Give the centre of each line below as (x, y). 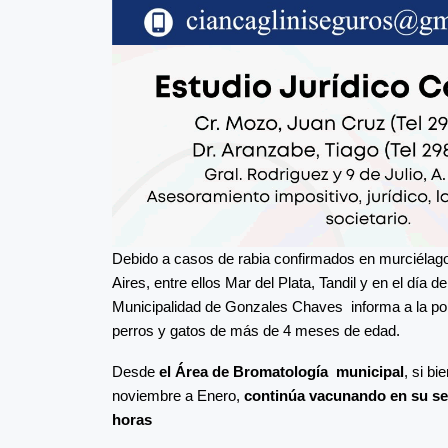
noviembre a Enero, (178, 396)
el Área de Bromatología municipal (281, 372)
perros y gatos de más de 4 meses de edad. (256, 331)
